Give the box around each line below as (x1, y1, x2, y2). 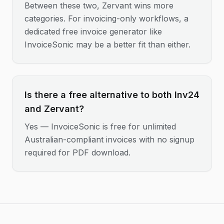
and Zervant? (24, 103, 84, 114)
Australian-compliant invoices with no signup (24, 134, 194, 144)
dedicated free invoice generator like (24, 26, 162, 36)
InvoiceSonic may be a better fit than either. (24, 39, 190, 49)
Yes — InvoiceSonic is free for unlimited (24, 121, 176, 131)
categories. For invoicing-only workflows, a (24, 13, 188, 23)
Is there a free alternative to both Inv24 (24, 89, 199, 100)
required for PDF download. (24, 147, 130, 157)
